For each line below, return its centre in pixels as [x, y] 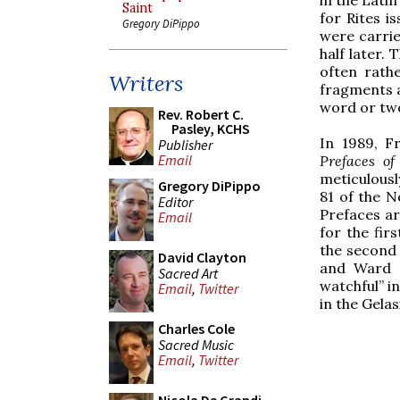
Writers [146, 83]
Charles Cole [196, 329]
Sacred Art [188, 273]
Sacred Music [196, 344]
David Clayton [202, 257]
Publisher [185, 144]
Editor [175, 201]
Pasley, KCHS [211, 129]
